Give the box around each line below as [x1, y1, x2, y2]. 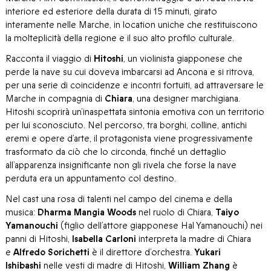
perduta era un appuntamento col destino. [5, 172, 176, 185]
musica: [5, 206, 38, 219]
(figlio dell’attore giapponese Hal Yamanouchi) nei [58, 220, 263, 232]
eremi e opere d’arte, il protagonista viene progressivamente [5, 132, 253, 145]
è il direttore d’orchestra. [90, 246, 194, 259]
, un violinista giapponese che [123, 53, 243, 65]
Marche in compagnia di [5, 93, 105, 105]
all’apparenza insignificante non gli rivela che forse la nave [5, 159, 237, 172]
